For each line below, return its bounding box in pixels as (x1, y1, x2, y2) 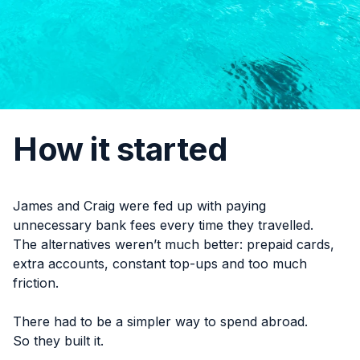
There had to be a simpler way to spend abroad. (13, 313, 308, 329)
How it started (13, 129, 227, 169)
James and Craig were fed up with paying (13, 198, 266, 214)
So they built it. (13, 333, 104, 349)
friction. (13, 275, 59, 291)
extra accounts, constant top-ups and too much (13, 256, 307, 272)
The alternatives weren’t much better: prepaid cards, (13, 236, 334, 252)
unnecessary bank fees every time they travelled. (13, 217, 313, 233)
